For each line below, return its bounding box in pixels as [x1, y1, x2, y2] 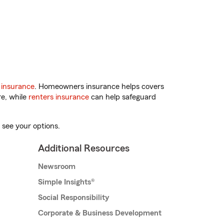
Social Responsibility [38, 193, 109, 202]
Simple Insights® [38, 178, 94, 186]
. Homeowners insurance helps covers [34, 82, 164, 91]
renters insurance [28, 93, 89, 101]
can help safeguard [89, 93, 156, 101]
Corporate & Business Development [38, 209, 161, 217]
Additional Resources [38, 143, 129, 154]
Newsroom [38, 162, 75, 171]
